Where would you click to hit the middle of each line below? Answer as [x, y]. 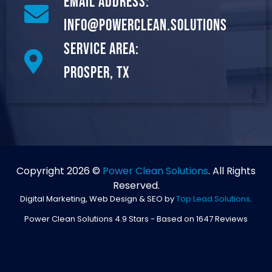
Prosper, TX [97, 73]
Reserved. [136, 185]
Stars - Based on [161, 219]
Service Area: [101, 49]
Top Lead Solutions [213, 199]
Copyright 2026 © [59, 171]
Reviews [230, 219]
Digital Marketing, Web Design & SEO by [98, 199]
